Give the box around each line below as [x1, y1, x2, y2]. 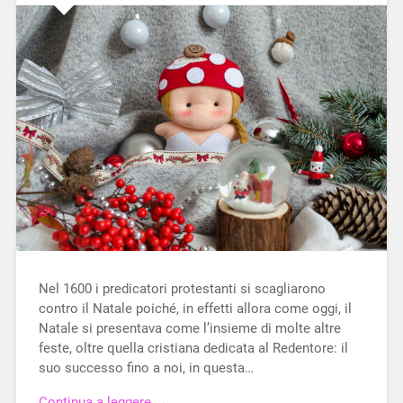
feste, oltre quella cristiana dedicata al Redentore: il [38, 339, 348, 356]
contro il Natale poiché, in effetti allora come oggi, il [38, 300, 352, 317]
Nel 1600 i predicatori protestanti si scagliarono [38, 280, 326, 297]
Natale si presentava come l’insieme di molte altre [38, 319, 341, 336]
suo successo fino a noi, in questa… [38, 359, 254, 376]
